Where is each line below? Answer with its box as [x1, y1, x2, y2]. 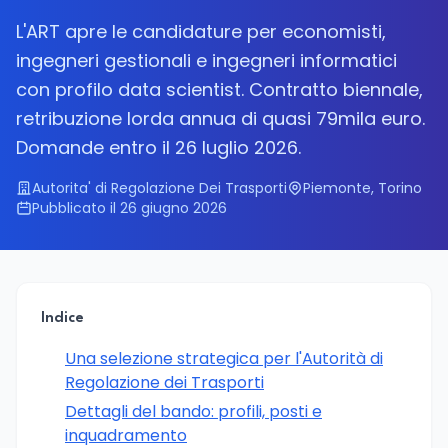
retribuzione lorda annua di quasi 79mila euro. [16, 106, 425, 131]
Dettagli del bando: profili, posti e [65, 399, 322, 423]
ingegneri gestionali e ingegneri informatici [16, 48, 397, 73]
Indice [41, 311, 84, 326]
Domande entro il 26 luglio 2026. [16, 135, 301, 160]
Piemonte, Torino [303, 178, 422, 198]
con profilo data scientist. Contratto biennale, [16, 77, 423, 102]
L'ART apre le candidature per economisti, [16, 19, 386, 44]
